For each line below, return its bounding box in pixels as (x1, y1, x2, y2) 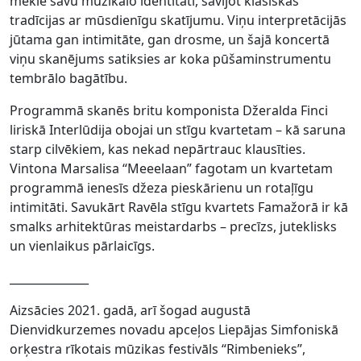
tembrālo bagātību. (10, 68, 127, 87)
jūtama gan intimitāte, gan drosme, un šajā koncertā (10, 30, 330, 48)
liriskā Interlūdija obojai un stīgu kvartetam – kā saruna (10, 120, 346, 139)
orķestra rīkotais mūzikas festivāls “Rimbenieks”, (10, 339, 305, 358)
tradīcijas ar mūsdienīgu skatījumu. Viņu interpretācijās (10, 10, 346, 29)
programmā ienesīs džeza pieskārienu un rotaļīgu (10, 178, 313, 197)
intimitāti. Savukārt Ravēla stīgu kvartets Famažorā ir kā (10, 197, 348, 216)
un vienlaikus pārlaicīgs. (10, 236, 155, 255)
